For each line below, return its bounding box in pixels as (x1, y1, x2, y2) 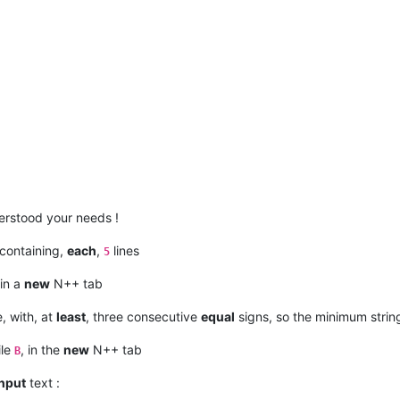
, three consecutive (86, 308, 201, 324)
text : (26, 374, 60, 390)
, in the (21, 341, 63, 357)
